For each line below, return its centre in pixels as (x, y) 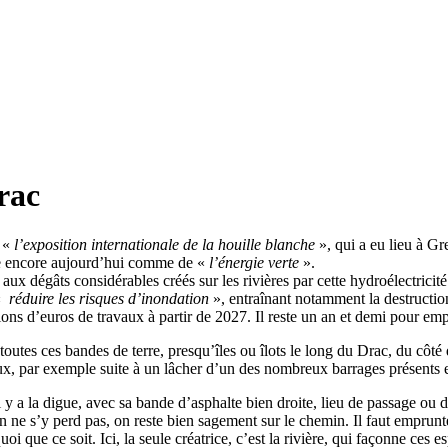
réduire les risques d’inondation (107, 298)
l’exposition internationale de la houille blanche (164, 244)
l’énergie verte (254, 262)
